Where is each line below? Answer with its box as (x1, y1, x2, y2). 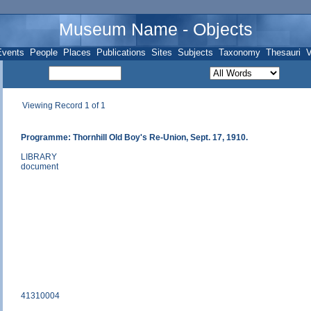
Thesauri (265, 47, 301, 58)
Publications (96, 47, 146, 58)
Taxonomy (218, 47, 260, 58)
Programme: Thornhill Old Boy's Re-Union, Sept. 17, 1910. (21, 133, 248, 142)
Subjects (177, 47, 213, 58)
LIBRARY (21, 152, 57, 162)
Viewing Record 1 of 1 (22, 101, 106, 110)
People (29, 47, 58, 58)
